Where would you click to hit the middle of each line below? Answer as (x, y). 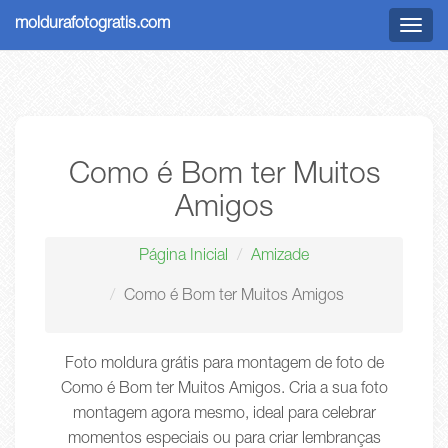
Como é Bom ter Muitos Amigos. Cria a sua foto (224, 390)
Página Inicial (183, 257)
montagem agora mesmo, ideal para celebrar (224, 415)
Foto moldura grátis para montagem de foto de (224, 365)
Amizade (280, 257)
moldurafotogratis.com (92, 25)
